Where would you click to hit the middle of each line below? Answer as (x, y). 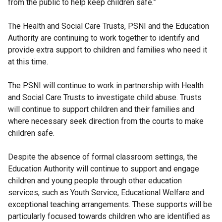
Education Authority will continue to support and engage (104, 169)
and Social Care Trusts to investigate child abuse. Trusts (105, 98)
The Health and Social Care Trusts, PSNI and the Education (109, 26)
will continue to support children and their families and (101, 110)
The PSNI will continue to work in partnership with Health (106, 86)
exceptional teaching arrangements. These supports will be (110, 205)
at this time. (28, 62)
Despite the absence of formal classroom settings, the (103, 157)
